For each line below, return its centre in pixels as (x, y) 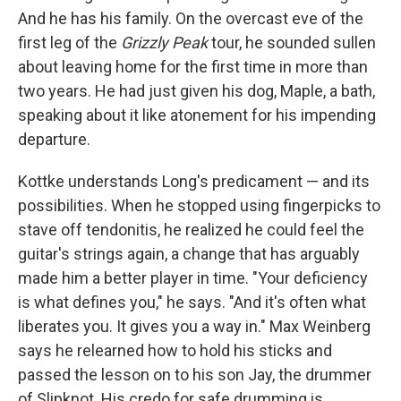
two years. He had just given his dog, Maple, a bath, (196, 90)
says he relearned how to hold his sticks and (175, 350)
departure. (54, 139)
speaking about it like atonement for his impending (197, 115)
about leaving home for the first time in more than (193, 66)
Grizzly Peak (164, 42)
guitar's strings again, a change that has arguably (189, 253)
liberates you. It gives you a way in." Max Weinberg (194, 326)
